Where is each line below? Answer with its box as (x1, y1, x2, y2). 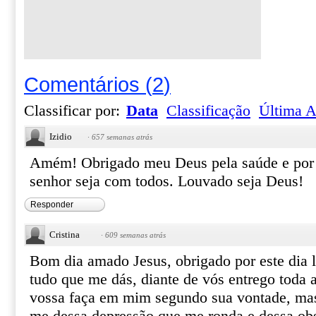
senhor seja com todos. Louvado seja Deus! (30, 173, 303, 190)
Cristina (49, 229, 80, 240)
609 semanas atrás (105, 231, 166, 239)
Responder (30, 200, 73, 209)
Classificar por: (24, 102, 124, 119)
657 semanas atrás (92, 133, 152, 141)
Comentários (24, 73, 140, 96)
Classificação (166, 102, 250, 119)
